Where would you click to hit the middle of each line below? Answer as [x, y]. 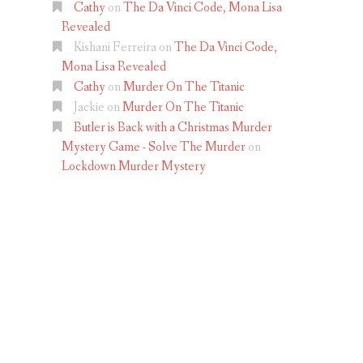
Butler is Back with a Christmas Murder [173, 128]
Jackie [89, 107]
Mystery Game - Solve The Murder [154, 147]
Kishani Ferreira [115, 47]
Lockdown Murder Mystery [134, 167]
